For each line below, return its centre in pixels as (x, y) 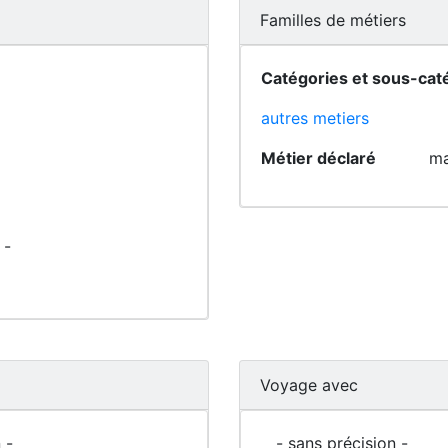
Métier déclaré (318, 158)
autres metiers (315, 118)
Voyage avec (309, 385)
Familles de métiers (333, 20)
